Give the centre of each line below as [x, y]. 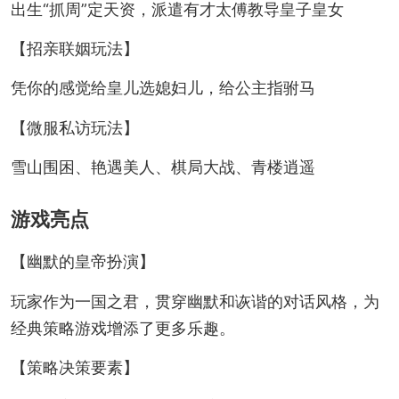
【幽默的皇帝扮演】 [82, 262]
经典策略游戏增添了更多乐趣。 [122, 328]
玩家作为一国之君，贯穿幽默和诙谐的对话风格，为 [195, 301]
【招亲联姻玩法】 [74, 49]
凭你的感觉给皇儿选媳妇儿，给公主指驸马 [163, 88]
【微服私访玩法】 [74, 127]
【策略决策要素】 [74, 367]
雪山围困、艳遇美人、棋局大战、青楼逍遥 [163, 167]
